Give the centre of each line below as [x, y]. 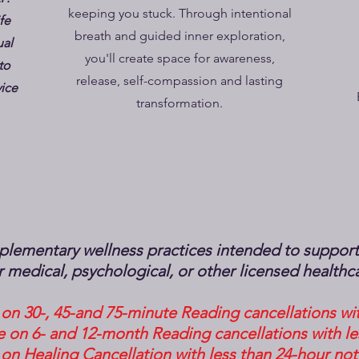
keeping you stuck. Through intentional [179, 13]
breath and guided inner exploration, [179, 36]
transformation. [179, 103]
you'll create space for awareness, [179, 58]
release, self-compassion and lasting [179, 81]
